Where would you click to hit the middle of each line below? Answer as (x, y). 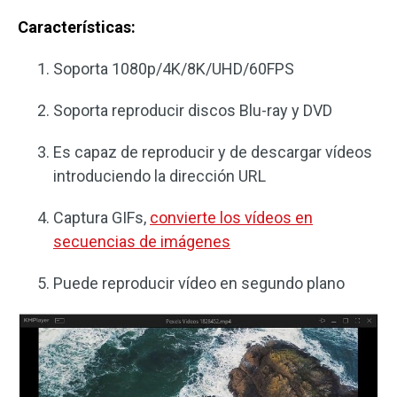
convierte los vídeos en (231, 218)
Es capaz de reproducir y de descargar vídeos (213, 152)
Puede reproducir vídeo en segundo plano (199, 284)
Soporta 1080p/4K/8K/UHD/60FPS (174, 69)
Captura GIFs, (101, 218)
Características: (77, 27)
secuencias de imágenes (142, 242)
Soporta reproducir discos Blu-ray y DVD (193, 111)
